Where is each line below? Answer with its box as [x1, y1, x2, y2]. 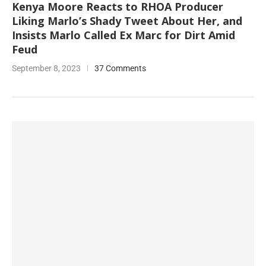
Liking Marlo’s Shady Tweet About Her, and [12, 14, 242, 28]
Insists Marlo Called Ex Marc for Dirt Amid [12, 28, 235, 42]
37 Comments [94, 64, 146, 73]
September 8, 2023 [12, 64, 81, 73]
